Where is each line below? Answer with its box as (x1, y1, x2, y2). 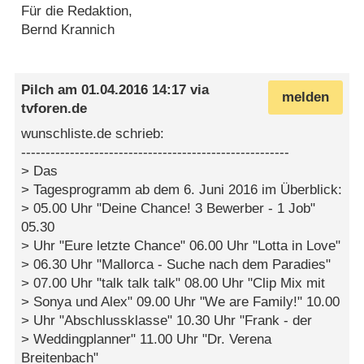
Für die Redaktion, (21, 2, 133, 19)
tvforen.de (21, 100, 88, 116)
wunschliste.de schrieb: (21, 126, 165, 142)
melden (281, 89, 329, 106)
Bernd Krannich (21, 21, 115, 37)
